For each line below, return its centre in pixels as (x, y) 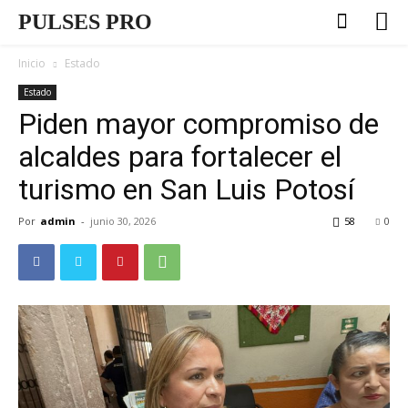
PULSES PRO (85, 22)
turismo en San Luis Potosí (186, 189)
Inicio (32, 63)
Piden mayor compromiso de (199, 123)
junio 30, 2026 (123, 220)
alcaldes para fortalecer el (180, 156)
